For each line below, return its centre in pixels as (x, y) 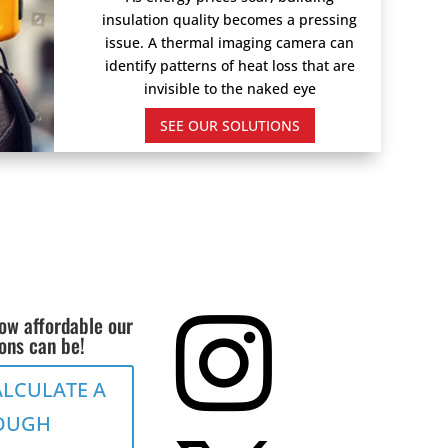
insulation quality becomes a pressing (230, 19)
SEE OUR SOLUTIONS (229, 125)
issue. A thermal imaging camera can (230, 42)
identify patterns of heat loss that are (229, 65)
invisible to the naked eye (229, 88)
